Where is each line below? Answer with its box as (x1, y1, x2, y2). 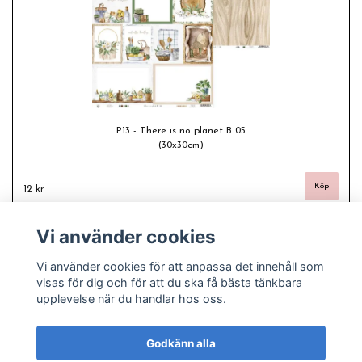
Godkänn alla (146, 336, 216, 350)
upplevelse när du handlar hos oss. (36, 291, 226, 305)
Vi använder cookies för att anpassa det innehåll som (36, 259, 324, 273)
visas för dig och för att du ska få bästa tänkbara (36, 275, 302, 289)
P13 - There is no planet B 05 (116, 125, 246, 136)
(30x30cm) (158, 140, 204, 150)
